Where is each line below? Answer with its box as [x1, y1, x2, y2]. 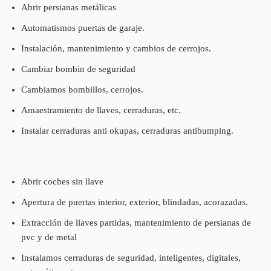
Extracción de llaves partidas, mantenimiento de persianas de [21, 217, 251, 227]
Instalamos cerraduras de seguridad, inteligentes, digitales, [21, 252, 241, 263]
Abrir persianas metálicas [21, 2, 116, 12]
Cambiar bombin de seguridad [21, 64, 135, 74]
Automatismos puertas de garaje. [21, 22, 145, 33]
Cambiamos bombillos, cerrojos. [21, 84, 143, 94]
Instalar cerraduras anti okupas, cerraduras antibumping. [21, 125, 233, 135]
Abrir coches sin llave [21, 176, 103, 186]
